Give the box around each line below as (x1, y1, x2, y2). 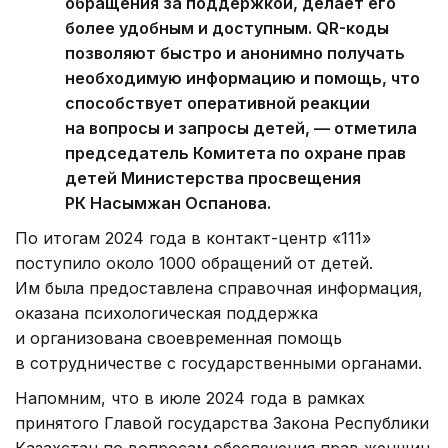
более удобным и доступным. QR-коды (65, 17, 389, 38)
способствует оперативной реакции (65, 92, 370, 113)
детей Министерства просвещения (65, 167, 361, 188)
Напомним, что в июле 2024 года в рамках (15, 387, 365, 408)
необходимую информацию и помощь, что (65, 67, 420, 88)
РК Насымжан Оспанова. (65, 192, 271, 213)
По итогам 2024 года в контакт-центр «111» (15, 227, 371, 248)
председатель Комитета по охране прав (65, 142, 406, 163)
